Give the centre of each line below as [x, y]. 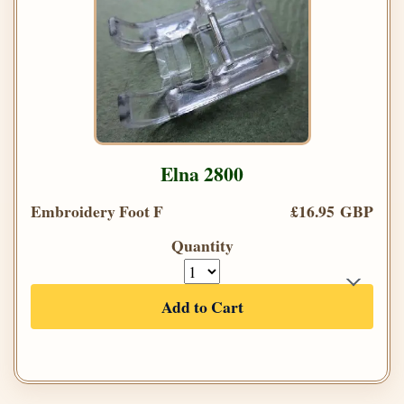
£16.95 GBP [332, 211]
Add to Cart [202, 307]
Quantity [202, 246]
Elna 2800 [202, 174]
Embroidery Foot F [97, 211]
